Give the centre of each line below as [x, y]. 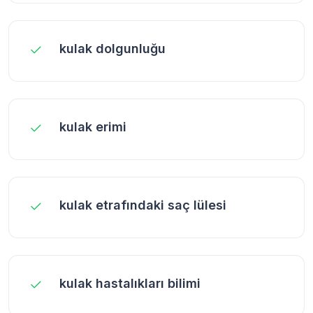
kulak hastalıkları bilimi [130, 283]
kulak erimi [93, 126]
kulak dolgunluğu [112, 48]
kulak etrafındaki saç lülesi [143, 205]
